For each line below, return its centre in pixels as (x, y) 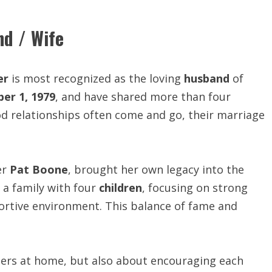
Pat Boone (39, 169)
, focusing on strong (195, 188)
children (121, 188)
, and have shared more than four (143, 97)
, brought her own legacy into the (156, 169)
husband (207, 78)
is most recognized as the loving (96, 78)
